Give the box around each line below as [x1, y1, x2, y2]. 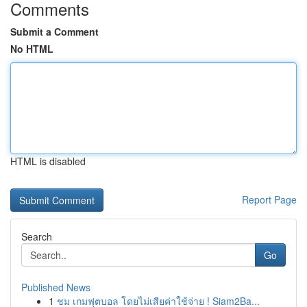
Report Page [242, 193, 297, 206]
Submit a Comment [10, 25, 99, 38]
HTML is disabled [10, 154, 86, 168]
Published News [21, 280, 90, 294]
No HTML [10, 42, 53, 56]
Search [21, 230, 52, 243]
